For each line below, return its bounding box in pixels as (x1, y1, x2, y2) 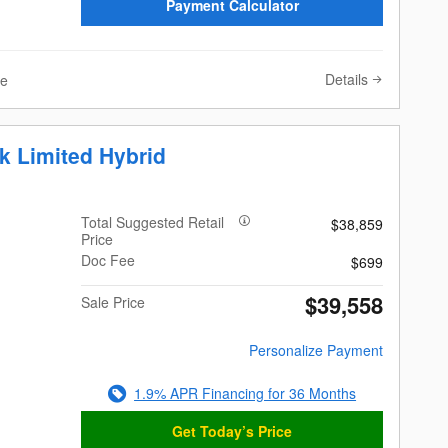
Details (325, 69, 368, 90)
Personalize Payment (248, 340, 383, 361)
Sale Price (81, 292, 146, 313)
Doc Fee (81, 250, 136, 271)
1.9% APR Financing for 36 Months (134, 383, 357, 404)
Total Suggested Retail (81, 212, 225, 233)
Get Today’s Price (172, 421, 293, 442)
